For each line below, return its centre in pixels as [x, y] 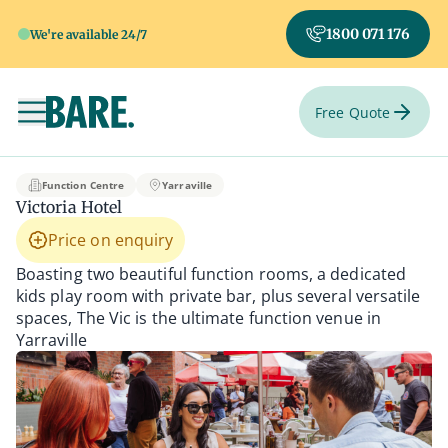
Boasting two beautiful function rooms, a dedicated [211, 274]
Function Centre [83, 185]
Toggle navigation [97, 121]
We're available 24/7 [89, 34]
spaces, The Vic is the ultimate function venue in [198, 318]
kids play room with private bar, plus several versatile [218, 296]
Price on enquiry [111, 240]
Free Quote [352, 112]
